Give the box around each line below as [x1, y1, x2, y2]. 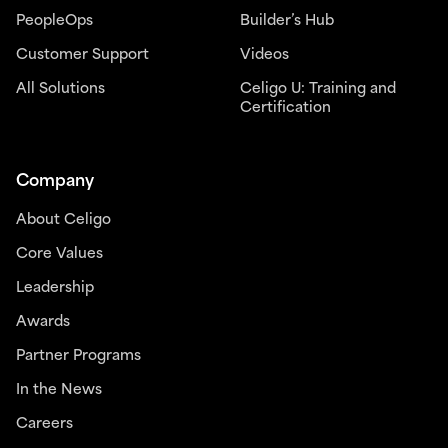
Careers [16, 417, 73, 433]
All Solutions [16, 82, 105, 98]
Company [16, 174, 94, 191]
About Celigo [16, 213, 111, 229]
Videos [240, 48, 289, 64]
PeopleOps [16, 14, 93, 30]
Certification [240, 101, 331, 117]
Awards [16, 315, 70, 331]
